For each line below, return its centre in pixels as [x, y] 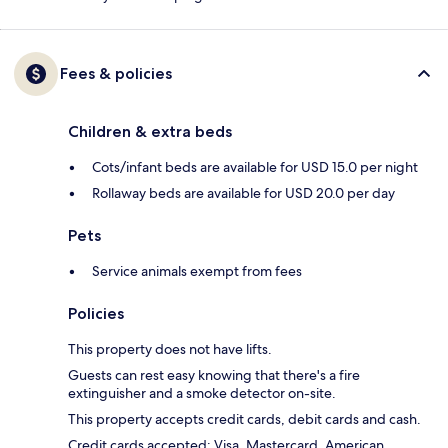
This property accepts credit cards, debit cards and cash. [244, 419]
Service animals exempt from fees [197, 271]
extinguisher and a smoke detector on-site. [202, 393]
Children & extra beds [150, 132]
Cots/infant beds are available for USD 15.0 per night [255, 167]
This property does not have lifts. [170, 349]
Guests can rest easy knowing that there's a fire [214, 375]
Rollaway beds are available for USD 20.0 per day [243, 193]
